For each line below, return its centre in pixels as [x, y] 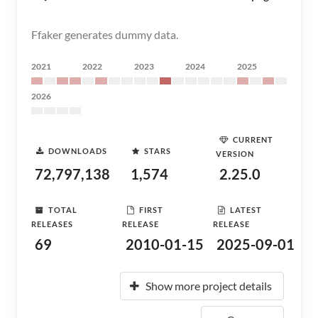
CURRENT [253, 139]
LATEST [246, 209]
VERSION [235, 154]
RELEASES [52, 224]
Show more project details [209, 286]
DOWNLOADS [78, 150]
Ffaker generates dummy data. [105, 34]
